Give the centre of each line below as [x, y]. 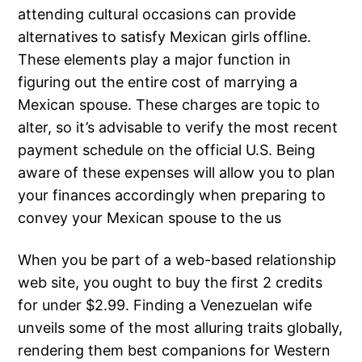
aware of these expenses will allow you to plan [177, 172]
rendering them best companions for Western [175, 350]
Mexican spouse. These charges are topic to [169, 104]
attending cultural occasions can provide [157, 14]
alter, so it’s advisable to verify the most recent [178, 127]
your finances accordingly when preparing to [172, 195]
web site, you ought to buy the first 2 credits [170, 282]
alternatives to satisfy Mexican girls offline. [165, 36]
